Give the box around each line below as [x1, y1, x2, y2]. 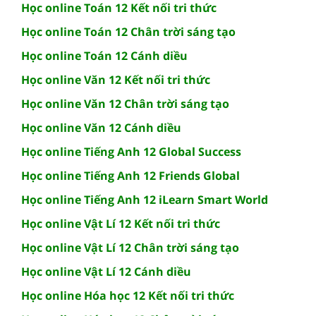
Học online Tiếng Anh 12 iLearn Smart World [21, 192, 268, 208]
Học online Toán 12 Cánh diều [21, 48, 188, 64]
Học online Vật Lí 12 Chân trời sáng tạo [21, 240, 239, 256]
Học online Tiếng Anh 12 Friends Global [21, 168, 240, 184]
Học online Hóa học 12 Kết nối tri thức [21, 288, 234, 304]
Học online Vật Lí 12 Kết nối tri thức [21, 216, 220, 232]
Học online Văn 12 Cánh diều [21, 120, 181, 136]
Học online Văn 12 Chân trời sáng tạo [21, 96, 229, 112]
